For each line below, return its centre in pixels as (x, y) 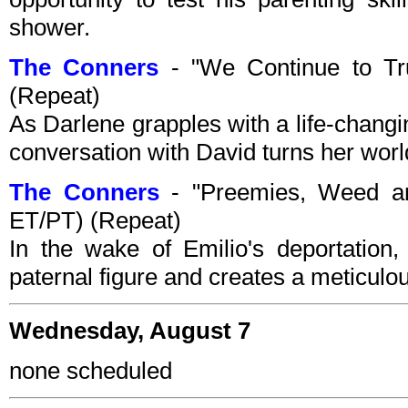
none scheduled (91, 371)
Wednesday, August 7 (130, 331)
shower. (50, 28)
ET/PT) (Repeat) (95, 221)
